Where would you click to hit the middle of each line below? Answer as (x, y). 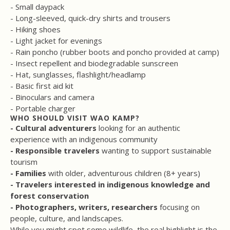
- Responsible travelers (55, 151)
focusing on (179, 207)
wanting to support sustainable (156, 151)
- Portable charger (43, 109)
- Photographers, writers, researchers (84, 207)
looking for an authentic (138, 128)
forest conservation (50, 196)
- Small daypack (37, 7)
